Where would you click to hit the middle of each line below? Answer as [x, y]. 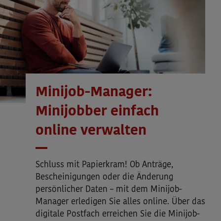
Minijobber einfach [97, 112]
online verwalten [91, 131]
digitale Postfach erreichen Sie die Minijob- [118, 214]
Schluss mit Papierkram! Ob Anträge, [104, 165]
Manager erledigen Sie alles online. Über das [120, 202]
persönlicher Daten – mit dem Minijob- [109, 189]
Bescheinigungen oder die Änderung [104, 177]
